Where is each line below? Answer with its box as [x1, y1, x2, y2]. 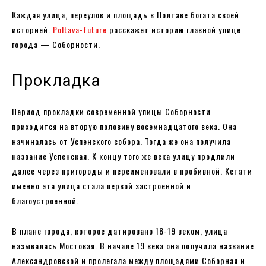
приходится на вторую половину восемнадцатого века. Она [12, 119, 237, 132]
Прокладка [12, 71, 105, 90]
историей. [12, 23, 53, 36]
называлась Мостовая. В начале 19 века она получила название [12, 239, 254, 252]
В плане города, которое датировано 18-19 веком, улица [12, 224, 227, 237]
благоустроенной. [12, 194, 81, 207]
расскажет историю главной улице [107, 23, 241, 36]
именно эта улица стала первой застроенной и [12, 179, 191, 192]
